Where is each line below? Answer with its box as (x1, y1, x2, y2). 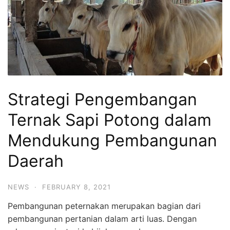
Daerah (8, 150, 64, 171)
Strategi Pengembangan (8, 89, 197, 109)
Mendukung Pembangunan (8, 130, 217, 150)
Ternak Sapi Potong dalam (8, 109, 212, 130)
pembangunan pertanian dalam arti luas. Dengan (8, 213, 197, 224)
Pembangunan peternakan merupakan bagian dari (8, 200, 201, 211)
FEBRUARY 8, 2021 (42, 182, 111, 191)
